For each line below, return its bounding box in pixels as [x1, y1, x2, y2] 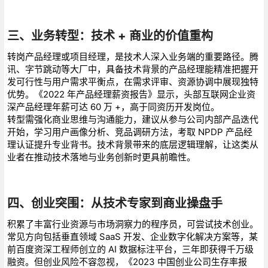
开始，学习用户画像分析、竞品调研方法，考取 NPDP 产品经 [7, 126, 252, 138]
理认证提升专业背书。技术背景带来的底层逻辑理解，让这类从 [7, 138, 258, 150]
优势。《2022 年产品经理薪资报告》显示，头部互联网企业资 [7, 88, 255, 100]
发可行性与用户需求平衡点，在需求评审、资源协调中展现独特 [7, 75, 258, 87]
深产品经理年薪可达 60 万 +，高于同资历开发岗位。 [7, 100, 220, 112]
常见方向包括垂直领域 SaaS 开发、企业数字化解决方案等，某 [7, 230, 258, 242]
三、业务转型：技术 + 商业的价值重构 [7, 28, 213, 43]
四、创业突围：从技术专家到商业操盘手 [7, 196, 223, 211]
